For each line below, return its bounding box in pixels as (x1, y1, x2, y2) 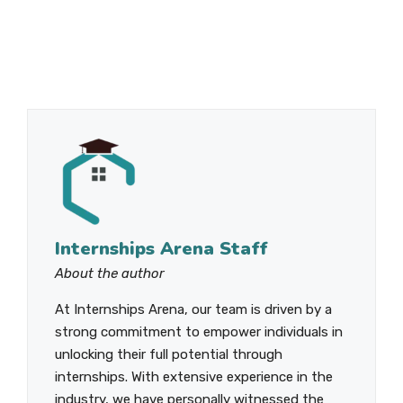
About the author (55, 265, 165, 282)
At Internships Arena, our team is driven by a (55, 301, 332, 318)
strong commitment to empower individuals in (55, 324, 343, 341)
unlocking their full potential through (55, 346, 282, 363)
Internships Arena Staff (55, 237, 268, 262)
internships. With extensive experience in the (55, 369, 333, 386)
